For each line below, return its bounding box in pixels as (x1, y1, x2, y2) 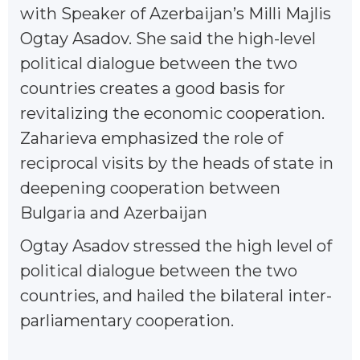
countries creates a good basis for (20, 78, 285, 98)
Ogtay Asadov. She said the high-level (20, 28, 316, 48)
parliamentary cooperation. (20, 310, 234, 330)
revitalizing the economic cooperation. (20, 103, 325, 123)
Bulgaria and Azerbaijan (20, 202, 207, 223)
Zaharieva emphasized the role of (20, 128, 283, 148)
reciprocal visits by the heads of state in (20, 153, 333, 173)
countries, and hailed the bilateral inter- (20, 285, 332, 305)
